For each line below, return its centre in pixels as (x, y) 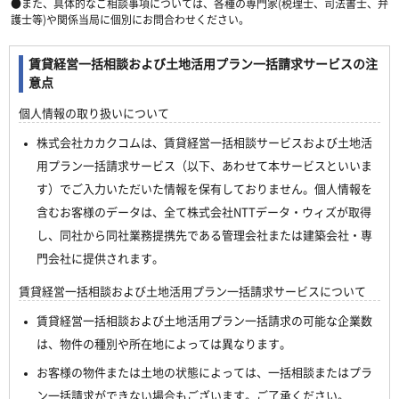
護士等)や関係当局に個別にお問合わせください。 (130, 19)
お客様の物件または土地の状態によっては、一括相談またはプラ (204, 372)
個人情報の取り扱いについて (94, 113)
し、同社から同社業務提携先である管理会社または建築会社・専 (204, 235)
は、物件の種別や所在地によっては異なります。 (164, 344)
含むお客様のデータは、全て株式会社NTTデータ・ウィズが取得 (204, 212)
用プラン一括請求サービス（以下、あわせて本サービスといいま (204, 166)
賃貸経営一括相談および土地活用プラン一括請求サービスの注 (203, 64)
